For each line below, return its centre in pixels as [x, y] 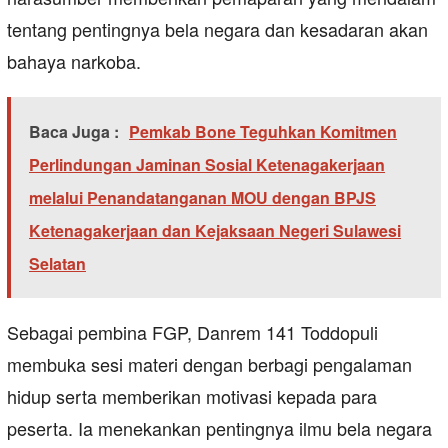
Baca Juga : [74, 132]
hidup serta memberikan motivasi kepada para [192, 396]
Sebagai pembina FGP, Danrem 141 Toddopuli [192, 332]
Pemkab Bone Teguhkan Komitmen [263, 132]
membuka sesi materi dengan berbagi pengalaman [209, 364]
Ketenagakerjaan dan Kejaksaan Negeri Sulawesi [215, 231]
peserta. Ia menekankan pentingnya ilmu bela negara [219, 428]
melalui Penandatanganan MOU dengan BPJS [202, 198]
